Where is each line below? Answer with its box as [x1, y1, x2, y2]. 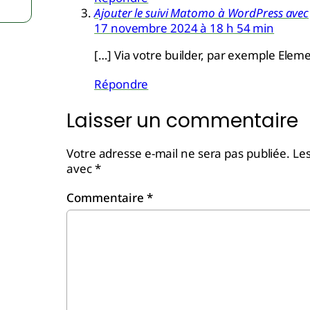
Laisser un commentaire [66, 107, 298, 134]
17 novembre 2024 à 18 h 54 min [94, 20, 275, 36]
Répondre [94, 76, 149, 92]
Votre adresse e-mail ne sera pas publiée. [66, 145, 291, 161]
